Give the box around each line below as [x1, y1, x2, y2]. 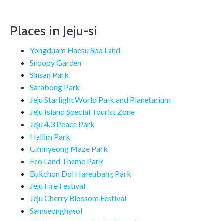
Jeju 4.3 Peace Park [30, 119, 95, 129]
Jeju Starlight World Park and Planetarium [30, 95, 171, 105]
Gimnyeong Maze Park [30, 144, 108, 154]
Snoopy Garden [30, 58, 81, 68]
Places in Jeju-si [10, 23, 97, 39]
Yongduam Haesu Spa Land [30, 45, 120, 55]
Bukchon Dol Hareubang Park [30, 169, 131, 179]
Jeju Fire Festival [30, 181, 85, 191]
